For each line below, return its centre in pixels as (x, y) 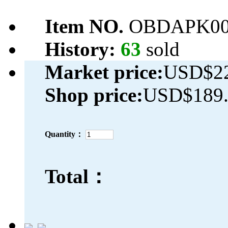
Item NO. (87, 26)
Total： (77, 177)
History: (83, 49)
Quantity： (64, 134)
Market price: (104, 72)
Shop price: (94, 95)
